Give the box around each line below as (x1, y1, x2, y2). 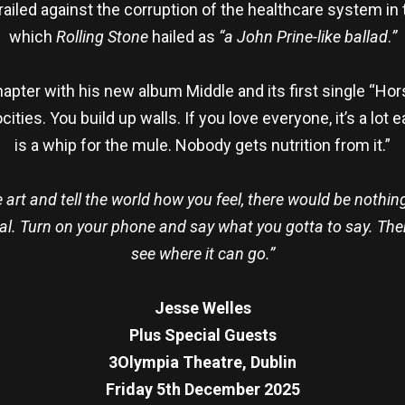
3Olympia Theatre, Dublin (108, 352, 297, 372)
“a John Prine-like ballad (218, 26, 388, 46)
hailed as (147, 26, 219, 46)
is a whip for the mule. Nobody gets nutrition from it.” (14, 135, 391, 155)
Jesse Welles (154, 297, 251, 317)
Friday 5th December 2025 (105, 379, 300, 399)
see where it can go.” (130, 243, 275, 263)
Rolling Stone (55, 26, 148, 46)
